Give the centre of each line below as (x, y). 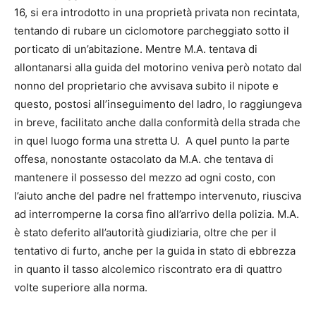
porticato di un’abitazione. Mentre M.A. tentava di (136, 49)
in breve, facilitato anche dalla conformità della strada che (157, 123)
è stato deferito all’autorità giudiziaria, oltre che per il (145, 233)
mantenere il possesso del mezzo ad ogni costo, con (145, 178)
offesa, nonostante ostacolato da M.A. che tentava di (144, 159)
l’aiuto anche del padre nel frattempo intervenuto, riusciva (158, 196)
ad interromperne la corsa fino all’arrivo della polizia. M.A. (157, 214)
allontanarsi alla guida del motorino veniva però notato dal (158, 68)
